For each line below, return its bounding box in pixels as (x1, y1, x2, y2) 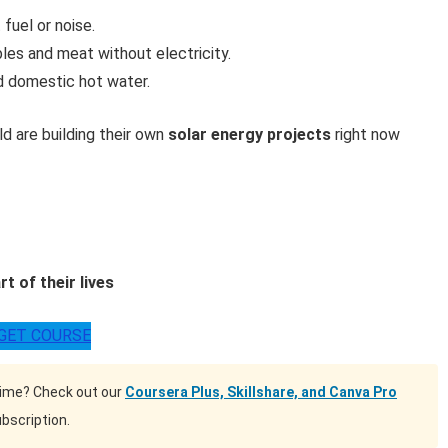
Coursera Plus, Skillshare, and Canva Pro (125, 384, 397, 401)
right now (331, 125, 400, 145)
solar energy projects (168, 125, 331, 145)
